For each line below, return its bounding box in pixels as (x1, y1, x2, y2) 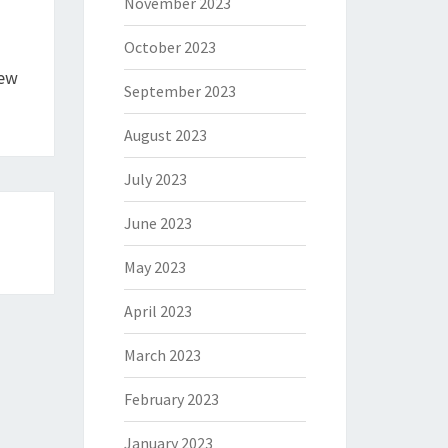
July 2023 (123, 169, 187, 189)
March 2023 (123, 345, 201, 365)
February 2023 (123, 389, 219, 409)
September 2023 (123, 81, 236, 101)
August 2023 (123, 125, 207, 145)
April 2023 (123, 301, 192, 321)
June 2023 (123, 213, 192, 233)
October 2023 (123, 37, 216, 57)
